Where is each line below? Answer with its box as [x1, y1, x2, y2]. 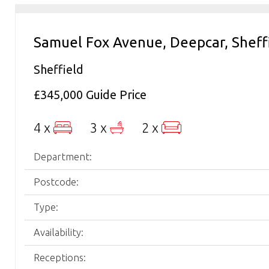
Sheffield [34, 62, 83, 76]
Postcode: [34, 177, 79, 187]
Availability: [34, 227, 83, 238]
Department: [34, 151, 92, 162]
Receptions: [34, 252, 86, 263]
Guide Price [86, 88, 147, 101]
